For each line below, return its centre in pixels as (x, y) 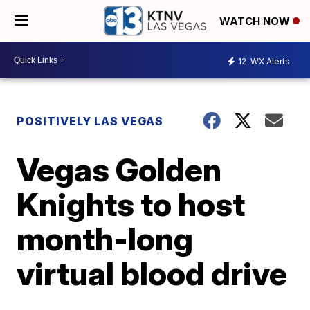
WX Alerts (269, 61)
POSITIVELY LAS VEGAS (90, 121)
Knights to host (131, 204)
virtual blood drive (152, 273)
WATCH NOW (256, 21)
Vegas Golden (119, 170)
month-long (105, 239)
